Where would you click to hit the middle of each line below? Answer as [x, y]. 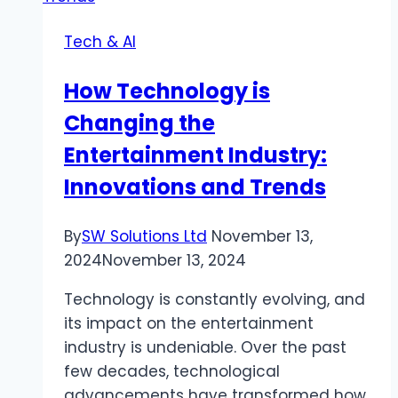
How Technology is [167, 91]
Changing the [139, 123]
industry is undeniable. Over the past [205, 347]
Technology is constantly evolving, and [215, 299]
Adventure [185, 47]
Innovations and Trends [195, 187]
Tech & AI [100, 41]
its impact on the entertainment [189, 323]
